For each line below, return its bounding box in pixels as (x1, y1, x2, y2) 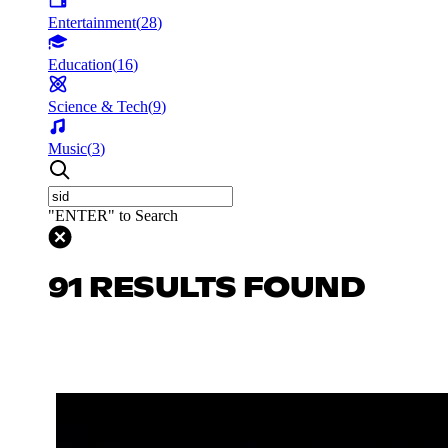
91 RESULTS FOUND (48, 274, 366, 303)
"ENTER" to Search (48, 206, 178, 224)
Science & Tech (48, 97, 148, 115)
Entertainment (48, 13, 136, 31)
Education (48, 55, 112, 73)
